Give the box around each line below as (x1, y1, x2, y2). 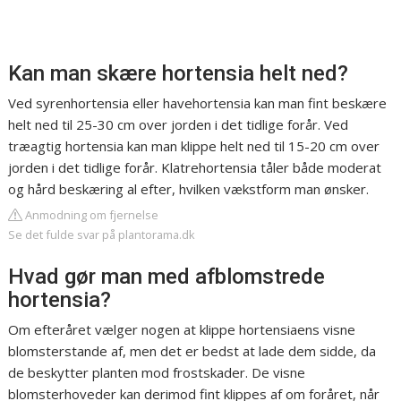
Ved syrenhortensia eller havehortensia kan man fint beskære (8, 94, 388, 112)
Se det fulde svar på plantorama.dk (8, 226, 196, 243)
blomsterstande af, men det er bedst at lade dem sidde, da (8, 342, 377, 360)
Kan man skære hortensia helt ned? (8, 61, 349, 86)
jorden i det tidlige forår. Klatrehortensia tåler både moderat (8, 158, 382, 176)
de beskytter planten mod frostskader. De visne (8, 363, 306, 381)
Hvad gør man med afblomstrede (8, 264, 326, 289)
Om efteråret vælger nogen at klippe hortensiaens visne (8, 320, 356, 338)
